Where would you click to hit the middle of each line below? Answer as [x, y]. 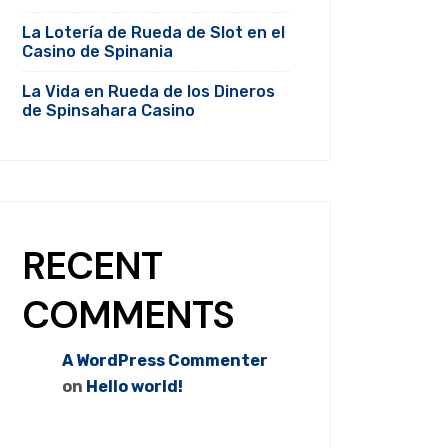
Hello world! [134, 386]
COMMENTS [128, 314]
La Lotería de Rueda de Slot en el [153, 32]
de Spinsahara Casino [108, 110]
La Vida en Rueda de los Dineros [148, 91]
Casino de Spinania [97, 51]
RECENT [92, 265]
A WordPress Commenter [165, 360]
